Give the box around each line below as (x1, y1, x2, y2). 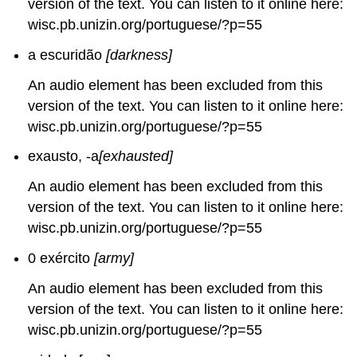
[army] (94, 249, 135, 266)
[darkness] (106, 46, 173, 63)
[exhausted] (99, 148, 174, 165)
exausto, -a (28, 148, 100, 165)
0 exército (28, 249, 95, 266)
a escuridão (28, 46, 107, 63)
